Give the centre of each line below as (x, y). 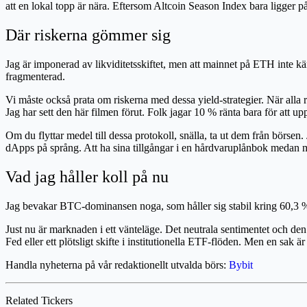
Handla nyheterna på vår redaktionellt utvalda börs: (117, 265)
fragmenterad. (35, 77)
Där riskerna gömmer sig (88, 35)
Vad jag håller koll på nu (87, 177)
